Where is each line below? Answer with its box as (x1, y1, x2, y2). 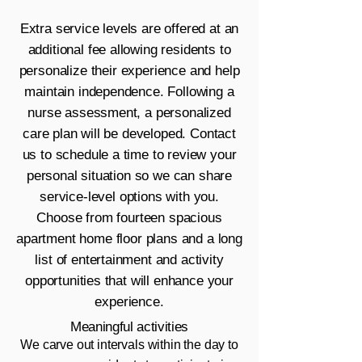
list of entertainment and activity (35, 252, 224, 267)
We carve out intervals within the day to (20, 338, 238, 351)
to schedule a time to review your (36, 147, 237, 162)
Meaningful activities (70, 319, 188, 335)
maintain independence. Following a (24, 84, 234, 99)
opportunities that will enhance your (25, 273, 234, 288)
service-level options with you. (40, 189, 219, 204)
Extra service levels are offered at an (19, 21, 239, 36)
